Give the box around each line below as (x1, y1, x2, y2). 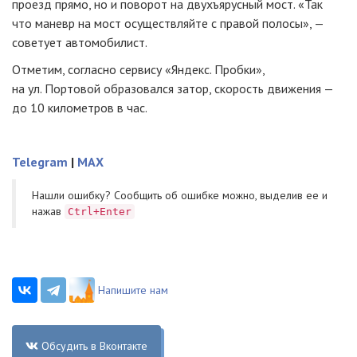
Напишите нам (98, 283, 168, 297)
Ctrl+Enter (68, 206, 131, 218)
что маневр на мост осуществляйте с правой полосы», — (12, 15, 324, 31)
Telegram (12, 154, 68, 170)
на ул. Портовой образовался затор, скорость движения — (12, 80, 333, 96)
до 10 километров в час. (12, 100, 147, 116)
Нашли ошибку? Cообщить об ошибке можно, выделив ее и (32, 188, 328, 202)
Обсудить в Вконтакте (41, 339, 147, 353)
